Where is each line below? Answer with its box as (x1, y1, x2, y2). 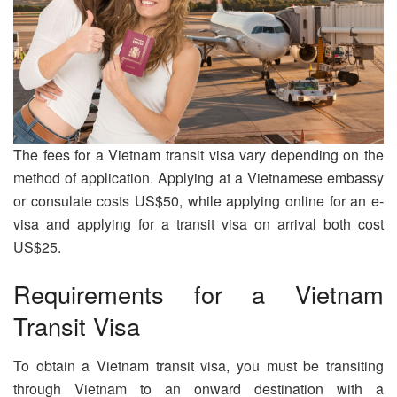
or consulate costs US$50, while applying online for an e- (13, 190, 384, 211)
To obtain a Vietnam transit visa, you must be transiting (13, 355, 384, 377)
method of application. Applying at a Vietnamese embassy (13, 167, 384, 188)
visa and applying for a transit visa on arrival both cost (13, 213, 384, 234)
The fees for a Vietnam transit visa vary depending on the (13, 144, 384, 165)
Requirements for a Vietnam (13, 276, 384, 312)
